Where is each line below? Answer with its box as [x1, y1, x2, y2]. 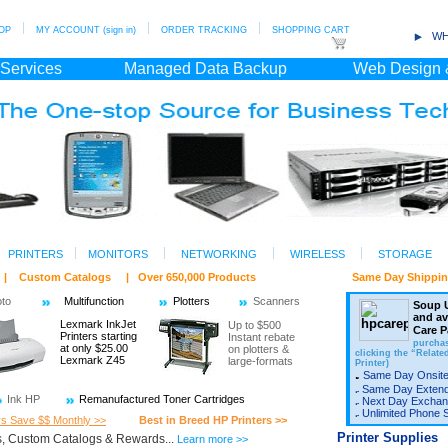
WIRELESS [289, 248, 345, 260]
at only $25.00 [60, 342, 128, 354]
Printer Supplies [337, 430, 438, 445]
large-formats [228, 355, 293, 367]
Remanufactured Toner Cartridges [79, 393, 245, 405]
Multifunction [64, 295, 124, 307]
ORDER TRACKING [161, 25, 247, 35]
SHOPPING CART [272, 25, 350, 35]
